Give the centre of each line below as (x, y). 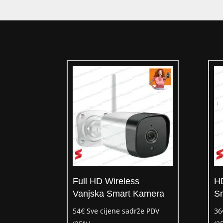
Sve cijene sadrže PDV (123, 211)
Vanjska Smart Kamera (119, 193)
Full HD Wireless (106, 181)
